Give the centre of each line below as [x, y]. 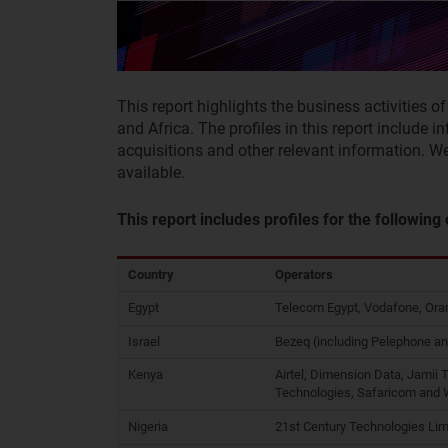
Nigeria [148, 426]
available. [151, 172]
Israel [144, 341]
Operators [304, 274]
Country [151, 274]
